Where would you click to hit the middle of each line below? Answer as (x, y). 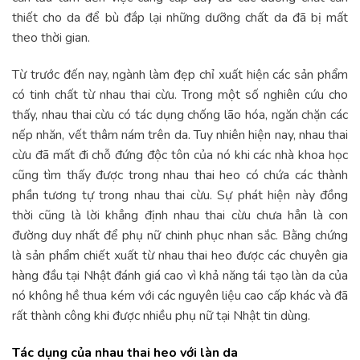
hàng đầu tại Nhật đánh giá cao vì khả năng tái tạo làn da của (180, 275)
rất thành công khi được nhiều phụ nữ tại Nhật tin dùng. (161, 315)
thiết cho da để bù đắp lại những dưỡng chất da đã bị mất (180, 18)
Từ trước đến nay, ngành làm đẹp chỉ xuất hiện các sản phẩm (180, 74)
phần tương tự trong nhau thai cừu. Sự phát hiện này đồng (180, 195)
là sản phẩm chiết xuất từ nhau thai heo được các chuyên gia (180, 255)
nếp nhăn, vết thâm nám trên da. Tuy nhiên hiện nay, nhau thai (180, 135)
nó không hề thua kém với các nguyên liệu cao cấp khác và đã (180, 295)
